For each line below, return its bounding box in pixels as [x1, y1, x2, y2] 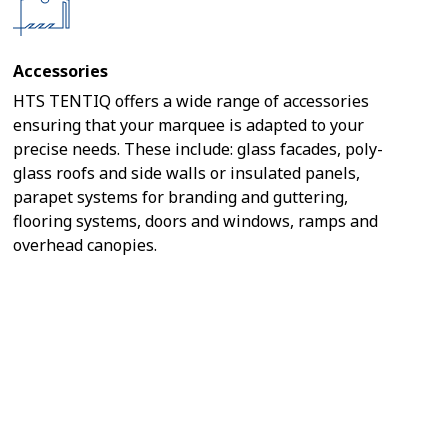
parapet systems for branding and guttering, [13, 186, 349, 208]
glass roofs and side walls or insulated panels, [13, 162, 361, 184]
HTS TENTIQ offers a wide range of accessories [13, 90, 370, 112]
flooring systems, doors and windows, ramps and [13, 210, 379, 232]
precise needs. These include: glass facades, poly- [13, 138, 384, 160]
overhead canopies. [13, 234, 158, 256]
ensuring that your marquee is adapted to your [13, 114, 365, 136]
